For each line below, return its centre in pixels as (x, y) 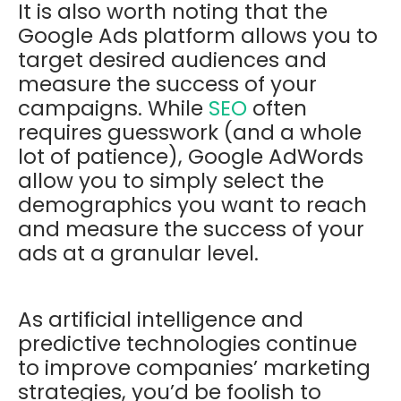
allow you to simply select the (171, 180)
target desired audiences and (172, 60)
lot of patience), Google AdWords (191, 156)
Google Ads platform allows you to (198, 35)
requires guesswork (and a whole (190, 132)
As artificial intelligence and (161, 319)
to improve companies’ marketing (194, 367)
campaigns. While (113, 108)
